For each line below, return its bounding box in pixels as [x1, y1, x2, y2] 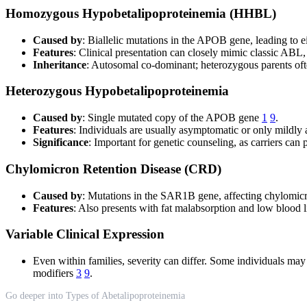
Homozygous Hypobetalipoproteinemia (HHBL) [5, 5, 276, 21]
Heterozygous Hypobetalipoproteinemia [5, 84, 229, 99]
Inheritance [33, 58, 86, 71]
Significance [33, 136, 88, 149]
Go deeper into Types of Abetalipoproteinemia [5, 291, 185, 301]
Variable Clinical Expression [5, 227, 164, 242]
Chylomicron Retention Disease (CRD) [5, 161, 221, 176]
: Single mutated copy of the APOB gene [82, 112, 262, 124]
